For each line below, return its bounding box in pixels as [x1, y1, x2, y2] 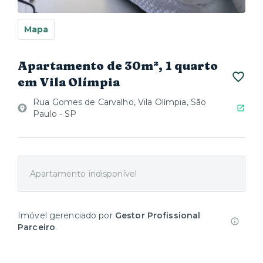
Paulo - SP [33, 109, 77, 119]
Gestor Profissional [114, 210, 201, 221]
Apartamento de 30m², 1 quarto [18, 58, 218, 73]
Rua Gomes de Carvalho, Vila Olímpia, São [33, 97, 207, 107]
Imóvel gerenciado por [18, 210, 115, 221]
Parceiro [18, 222, 56, 232]
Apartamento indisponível [30, 168, 137, 179]
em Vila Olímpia [18, 75, 120, 89]
